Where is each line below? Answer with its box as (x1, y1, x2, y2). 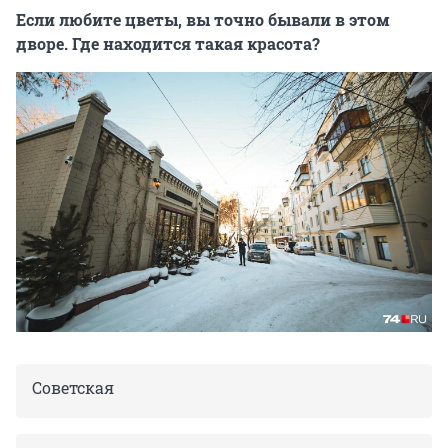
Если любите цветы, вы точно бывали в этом (16, 9, 390, 31)
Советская (32, 377, 114, 399)
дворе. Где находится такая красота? (16, 33, 320, 55)
